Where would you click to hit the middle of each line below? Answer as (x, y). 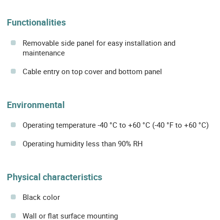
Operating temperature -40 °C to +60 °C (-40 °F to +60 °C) (116, 124)
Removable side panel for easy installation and (99, 42)
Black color (41, 197)
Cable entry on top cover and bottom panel (92, 71)
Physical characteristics (55, 177)
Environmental (36, 104)
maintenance (44, 52)
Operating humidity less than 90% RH (83, 143)
